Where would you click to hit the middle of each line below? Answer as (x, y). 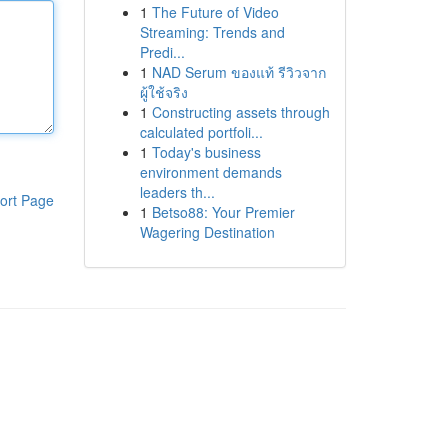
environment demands (210, 172)
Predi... (162, 52)
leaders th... (177, 192)
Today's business (206, 152)
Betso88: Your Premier (223, 212)
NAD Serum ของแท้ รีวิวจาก (238, 72)
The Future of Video (215, 12)
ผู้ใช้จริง (163, 92)
